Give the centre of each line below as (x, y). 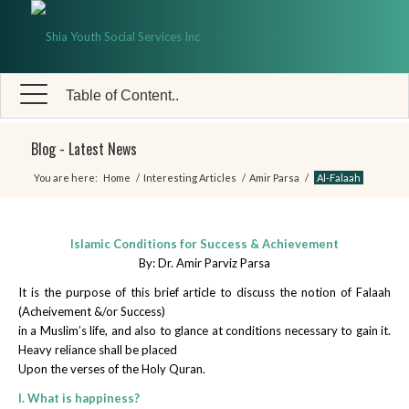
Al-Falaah (338, 178)
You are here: (65, 178)
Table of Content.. (122, 95)
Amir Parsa (274, 178)
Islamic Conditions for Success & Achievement (204, 244)
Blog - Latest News (84, 149)
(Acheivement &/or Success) (92, 312)
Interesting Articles (189, 178)
